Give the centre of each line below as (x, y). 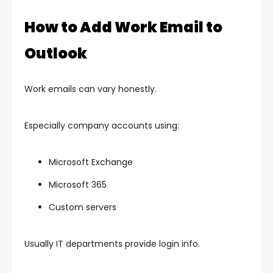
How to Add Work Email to (123, 27)
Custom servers (83, 207)
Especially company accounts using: (102, 126)
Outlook (56, 54)
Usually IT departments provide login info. (112, 244)
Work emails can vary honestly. (90, 89)
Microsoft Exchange (91, 162)
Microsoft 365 (78, 185)
